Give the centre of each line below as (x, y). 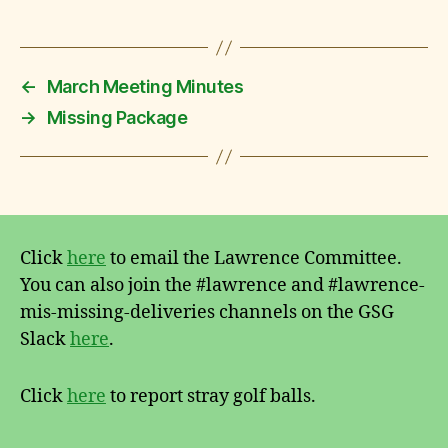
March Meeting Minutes (145, 86)
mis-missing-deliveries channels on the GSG (207, 312)
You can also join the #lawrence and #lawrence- (222, 285)
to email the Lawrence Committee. (254, 258)
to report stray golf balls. (211, 396)
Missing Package (117, 117)
